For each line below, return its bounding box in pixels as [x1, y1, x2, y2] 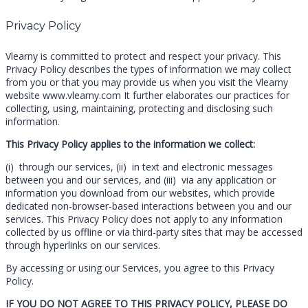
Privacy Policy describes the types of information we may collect [5, 62, 291, 76]
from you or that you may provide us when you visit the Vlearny [5, 75, 288, 89]
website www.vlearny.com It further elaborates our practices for [5, 88, 289, 102]
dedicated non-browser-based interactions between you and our [5, 199, 291, 212]
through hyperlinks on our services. [5, 238, 160, 252]
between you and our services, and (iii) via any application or [5, 173, 276, 186]
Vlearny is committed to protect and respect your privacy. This [5, 49, 281, 63]
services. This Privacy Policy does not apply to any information [5, 212, 283, 225]
